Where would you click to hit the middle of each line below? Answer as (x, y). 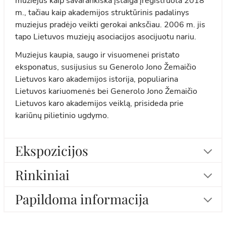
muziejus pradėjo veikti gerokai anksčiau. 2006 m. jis (110, 25)
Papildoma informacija (82, 199)
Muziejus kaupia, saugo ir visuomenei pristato (98, 55)
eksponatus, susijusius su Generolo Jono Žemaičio (106, 67)
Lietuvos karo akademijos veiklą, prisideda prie (100, 104)
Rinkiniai (43, 175)
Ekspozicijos (52, 150)
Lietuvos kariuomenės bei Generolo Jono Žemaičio (106, 92)
